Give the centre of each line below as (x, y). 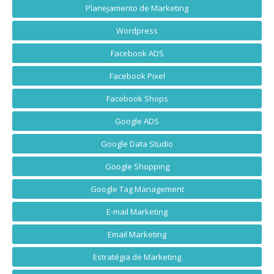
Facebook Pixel (137, 76)
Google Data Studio (137, 144)
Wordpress (137, 31)
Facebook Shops (137, 99)
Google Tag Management (137, 189)
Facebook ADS (137, 54)
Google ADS (137, 121)
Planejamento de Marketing (137, 8)
